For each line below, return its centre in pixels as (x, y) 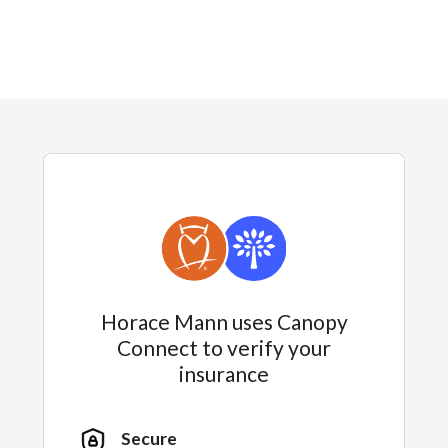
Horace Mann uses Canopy (224, 321)
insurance (224, 373)
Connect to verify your (224, 347)
